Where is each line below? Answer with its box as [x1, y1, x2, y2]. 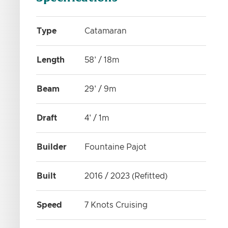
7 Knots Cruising [84, 201, 148, 209]
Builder [37, 143, 67, 151]
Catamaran [84, 27, 127, 35]
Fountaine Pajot [84, 143, 147, 151]
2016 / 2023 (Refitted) [84, 172, 168, 180]
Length [37, 56, 65, 64]
